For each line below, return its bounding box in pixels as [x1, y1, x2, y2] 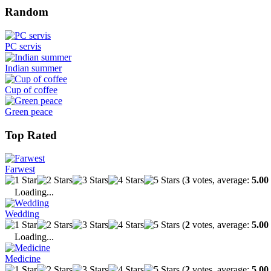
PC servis [5, 41, 41, 51]
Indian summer [5, 62, 62, 73]
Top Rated [5, 128, 57, 142]
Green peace [5, 106, 53, 117]
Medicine [5, 253, 41, 264]
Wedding [5, 209, 39, 220]
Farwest [5, 164, 35, 175]
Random [5, 5, 48, 19]
